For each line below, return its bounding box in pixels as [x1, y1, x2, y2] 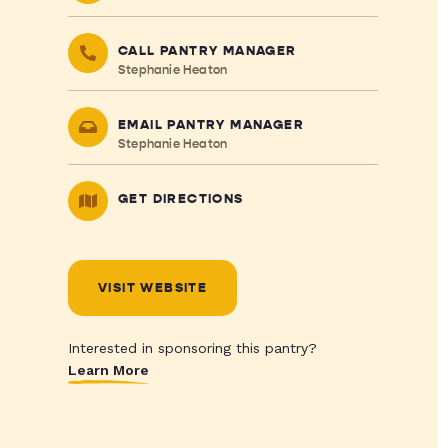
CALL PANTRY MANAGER [117, 43, 297, 59]
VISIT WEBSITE [97, 280, 208, 296]
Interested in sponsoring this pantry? [67, 340, 317, 356]
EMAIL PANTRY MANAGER [117, 117, 304, 133]
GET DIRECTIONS [117, 191, 244, 207]
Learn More [67, 362, 149, 378]
